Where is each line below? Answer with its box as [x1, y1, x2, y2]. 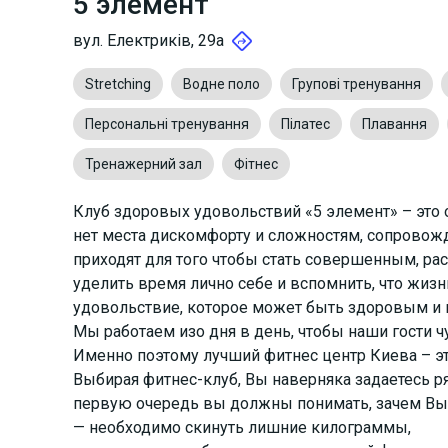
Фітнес [234, 155, 278, 172]
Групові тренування [292, 75, 421, 92]
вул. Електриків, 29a [73, 30, 224, 50]
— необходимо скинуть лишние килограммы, [73, 417, 411, 437]
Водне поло [183, 75, 260, 92]
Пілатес [281, 115, 330, 132]
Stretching [85, 75, 151, 92]
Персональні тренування [85, 115, 249, 132]
